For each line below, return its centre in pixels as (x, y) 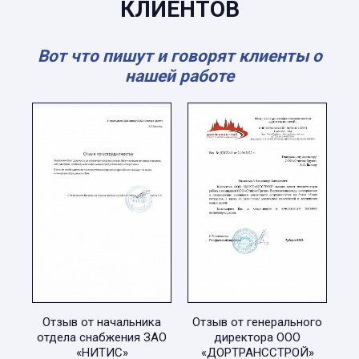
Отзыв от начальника (102, 322)
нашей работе (179, 76)
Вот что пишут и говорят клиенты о (179, 56)
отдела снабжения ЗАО (102, 337)
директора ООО (257, 337)
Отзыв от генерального (257, 322)
